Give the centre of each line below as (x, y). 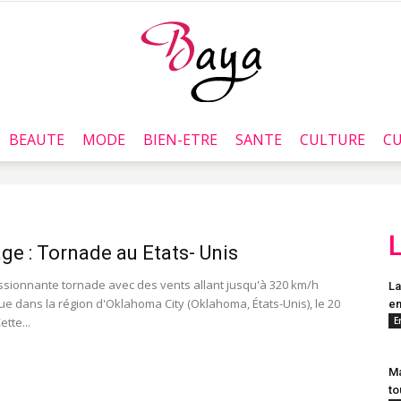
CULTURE (333, 140)
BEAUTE (37, 140)
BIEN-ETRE (180, 140)
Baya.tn (221, 160)
